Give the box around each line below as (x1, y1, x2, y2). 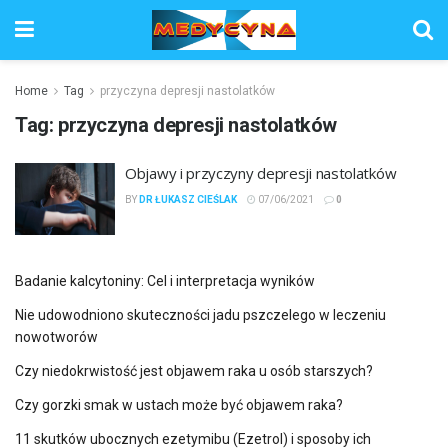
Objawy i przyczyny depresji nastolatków (125, 163, 397, 183)
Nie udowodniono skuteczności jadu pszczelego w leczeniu (15, 306, 386, 323)
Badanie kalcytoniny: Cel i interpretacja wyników (15, 272, 315, 289)
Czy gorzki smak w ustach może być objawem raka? (15, 396, 343, 413)
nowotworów (15, 328, 98, 345)
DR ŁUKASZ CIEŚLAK (139, 194, 237, 205)
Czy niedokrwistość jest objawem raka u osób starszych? (15, 362, 373, 379)
